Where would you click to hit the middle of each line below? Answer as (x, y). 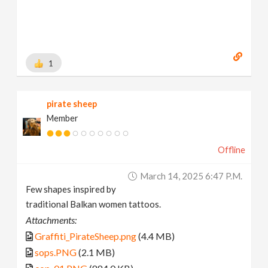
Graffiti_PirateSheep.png (86, 236)
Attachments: (51, 220)
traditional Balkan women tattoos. (94, 204)
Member (63, 118)
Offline (231, 150)
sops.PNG (56, 252)
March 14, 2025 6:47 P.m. (191, 176)
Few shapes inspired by (71, 189)
